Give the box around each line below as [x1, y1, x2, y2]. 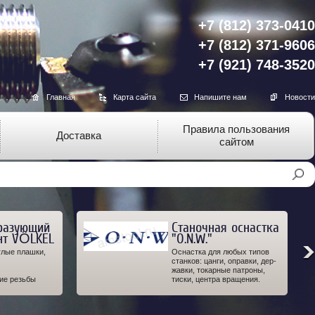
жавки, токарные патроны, [172, 266, 265, 274]
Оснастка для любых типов [172, 247, 269, 256]
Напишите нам [194, 93, 247, 101]
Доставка [56, 129, 102, 141]
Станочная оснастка [172, 219, 279, 235]
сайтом [219, 136, 254, 148]
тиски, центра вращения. [172, 275, 260, 283]
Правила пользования [183, 123, 290, 135]
